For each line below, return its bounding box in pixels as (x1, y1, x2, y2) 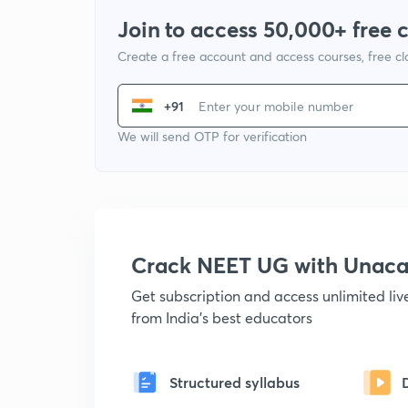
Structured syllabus (169, 372, 300, 392)
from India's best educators (131, 308, 312, 327)
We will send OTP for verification (117, 127, 307, 145)
